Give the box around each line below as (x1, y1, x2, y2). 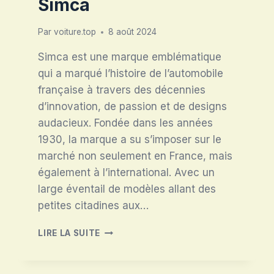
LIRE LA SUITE (38, 228, 101, 239)
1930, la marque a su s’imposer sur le (38, 133, 222, 146)
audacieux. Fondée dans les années (38, 117, 213, 130)
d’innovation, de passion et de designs (38, 100, 228, 113)
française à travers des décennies (38, 84, 206, 97)
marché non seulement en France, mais (38, 150, 233, 163)
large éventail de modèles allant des (38, 183, 217, 196)
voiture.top (53, 27, 96, 37)
